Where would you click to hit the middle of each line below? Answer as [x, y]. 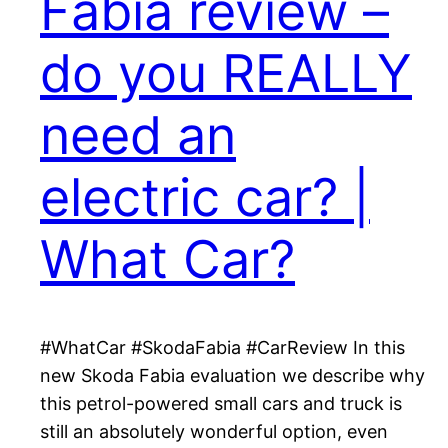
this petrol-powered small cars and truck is [221, 404]
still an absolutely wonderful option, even [214, 432]
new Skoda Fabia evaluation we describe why [232, 376]
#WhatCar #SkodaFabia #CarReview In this [222, 348]
